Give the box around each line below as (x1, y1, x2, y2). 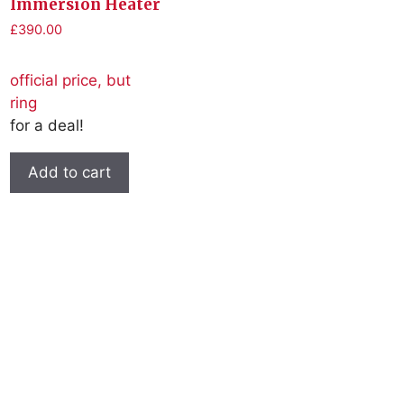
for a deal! (10, 115, 85, 134)
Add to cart (28, 162, 112, 181)
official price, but (10, 70, 132, 89)
